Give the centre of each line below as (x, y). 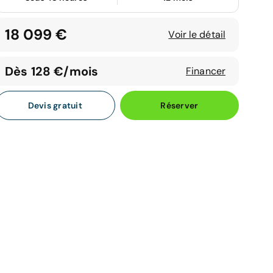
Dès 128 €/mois (52, 71)
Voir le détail (197, 34)
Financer (206, 71)
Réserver (179, 105)
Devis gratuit (55, 105)
